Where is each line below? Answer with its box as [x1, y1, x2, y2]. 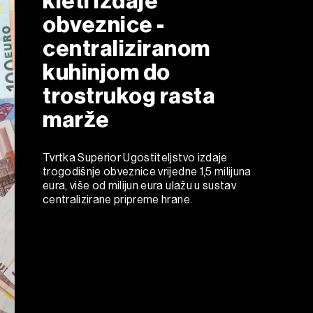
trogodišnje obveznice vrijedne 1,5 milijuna [43, 164, 252, 178]
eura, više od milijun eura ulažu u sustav [43, 178, 236, 192]
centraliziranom [43, 34, 210, 61]
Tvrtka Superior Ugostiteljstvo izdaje [43, 150, 228, 164]
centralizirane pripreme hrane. [43, 192, 193, 206]
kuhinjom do [43, 58, 170, 85]
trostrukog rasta [43, 82, 216, 109]
